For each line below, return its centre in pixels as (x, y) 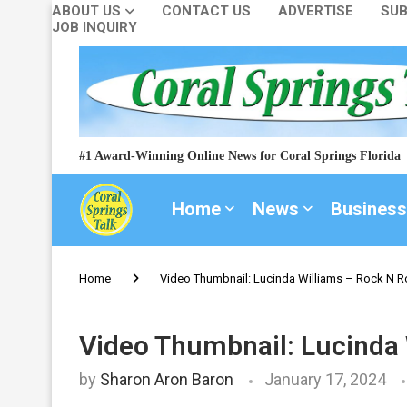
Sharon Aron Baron (167, 379)
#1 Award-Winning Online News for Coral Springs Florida (240, 156)
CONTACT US (206, 10)
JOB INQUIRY (94, 27)
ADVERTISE (316, 10)
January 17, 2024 (325, 379)
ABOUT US (86, 10)
